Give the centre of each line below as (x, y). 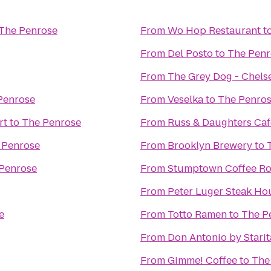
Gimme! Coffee (202, 260)
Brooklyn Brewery (210, 145)
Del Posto (190, 54)
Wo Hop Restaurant (214, 31)
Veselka (185, 100)
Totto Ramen (197, 214)
